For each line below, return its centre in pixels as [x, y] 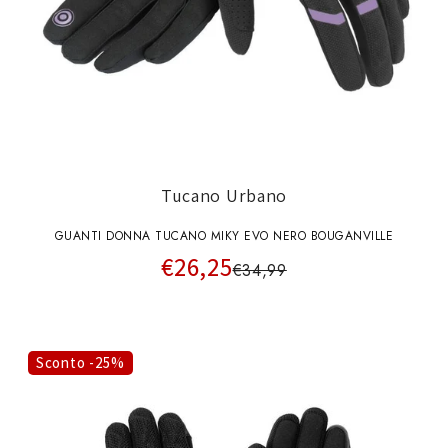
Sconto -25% [80, 362]
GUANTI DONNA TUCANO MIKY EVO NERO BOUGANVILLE [224, 235]
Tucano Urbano [224, 196]
